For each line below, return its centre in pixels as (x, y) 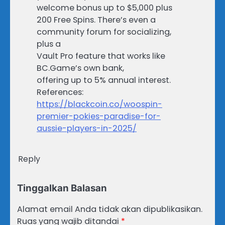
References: (60, 92)
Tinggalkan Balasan (62, 188)
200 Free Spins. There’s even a (96, 20)
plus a (49, 44)
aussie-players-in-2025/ (87, 129)
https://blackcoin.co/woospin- (99, 104)
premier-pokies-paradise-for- (99, 117)
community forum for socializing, (104, 32)
